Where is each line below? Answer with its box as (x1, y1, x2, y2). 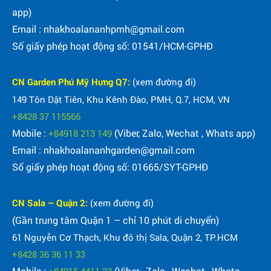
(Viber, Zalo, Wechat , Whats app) (112, 126, 255, 140)
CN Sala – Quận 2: (12, 197, 90, 209)
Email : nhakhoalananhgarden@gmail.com (12, 143, 195, 157)
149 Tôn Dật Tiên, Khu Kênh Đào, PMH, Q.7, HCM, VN (12, 93, 230, 106)
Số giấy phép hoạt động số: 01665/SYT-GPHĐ (12, 160, 208, 174)
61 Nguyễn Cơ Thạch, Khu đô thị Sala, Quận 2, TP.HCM (12, 231, 238, 244)
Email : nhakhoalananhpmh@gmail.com (12, 22, 184, 36)
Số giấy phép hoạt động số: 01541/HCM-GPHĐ (12, 39, 213, 53)
